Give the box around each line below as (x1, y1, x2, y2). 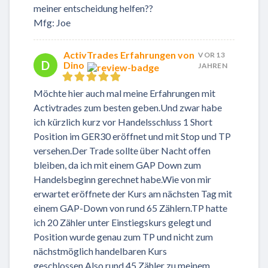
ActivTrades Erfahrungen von (63, 48, 194, 60)
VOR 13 (198, 50, 225, 59)
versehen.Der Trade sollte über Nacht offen (33, 144, 211, 156)
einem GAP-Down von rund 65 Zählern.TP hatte (33, 202, 227, 214)
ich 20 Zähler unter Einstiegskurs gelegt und (33, 216, 211, 228)
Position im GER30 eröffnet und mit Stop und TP (33, 130, 231, 142)
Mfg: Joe (33, 16, 71, 28)
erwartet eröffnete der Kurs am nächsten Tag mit (33, 187, 232, 199)
